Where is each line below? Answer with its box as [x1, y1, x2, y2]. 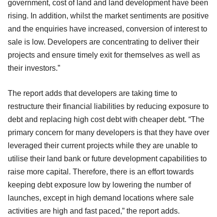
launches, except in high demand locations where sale [8, 193, 194, 202]
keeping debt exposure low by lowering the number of [8, 180, 191, 189]
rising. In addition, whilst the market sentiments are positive [8, 11, 209, 20]
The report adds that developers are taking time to [8, 89, 177, 97]
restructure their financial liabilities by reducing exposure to [8, 102, 209, 110]
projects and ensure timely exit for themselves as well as [8, 50, 200, 59]
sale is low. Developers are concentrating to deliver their [8, 37, 199, 46]
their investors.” [8, 63, 60, 72]
